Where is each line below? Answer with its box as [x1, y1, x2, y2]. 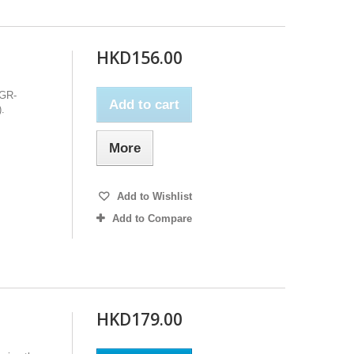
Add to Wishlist [113, 190, 192, 202]
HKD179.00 [96, 307, 183, 330]
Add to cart [108, 96, 179, 112]
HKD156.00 [96, 46, 183, 69]
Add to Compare [111, 212, 192, 224]
